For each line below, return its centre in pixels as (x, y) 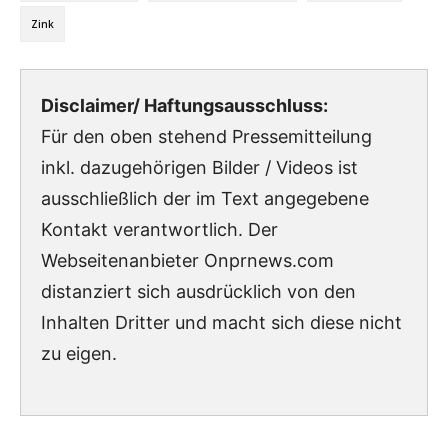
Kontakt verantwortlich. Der (159, 229)
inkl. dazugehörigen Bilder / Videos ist (199, 167)
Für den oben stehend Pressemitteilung (206, 136)
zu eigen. (79, 353)
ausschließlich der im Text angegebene (205, 198)
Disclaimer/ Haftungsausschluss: (184, 105)
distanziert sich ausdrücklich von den (198, 291)
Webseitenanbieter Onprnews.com (187, 260)
